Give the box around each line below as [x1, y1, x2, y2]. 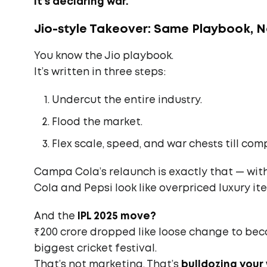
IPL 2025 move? [77, 212, 156, 221]
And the [34, 212, 77, 221]
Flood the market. [52, 118, 142, 127]
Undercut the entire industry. [52, 96, 202, 105]
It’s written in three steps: [34, 68, 166, 77]
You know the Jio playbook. [34, 52, 173, 61]
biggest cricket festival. [34, 244, 157, 253]
